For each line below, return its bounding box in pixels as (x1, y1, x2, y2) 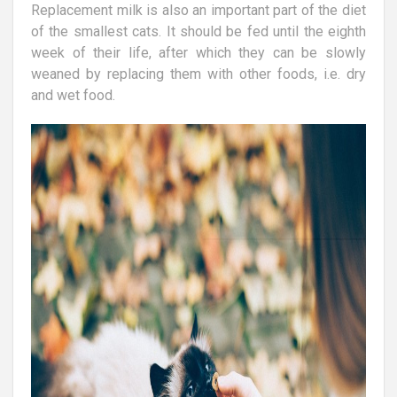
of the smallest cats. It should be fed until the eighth (31, 22, 366, 40)
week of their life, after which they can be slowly (31, 43, 366, 61)
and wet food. (31, 86, 115, 104)
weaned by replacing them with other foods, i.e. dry (31, 65, 366, 82)
